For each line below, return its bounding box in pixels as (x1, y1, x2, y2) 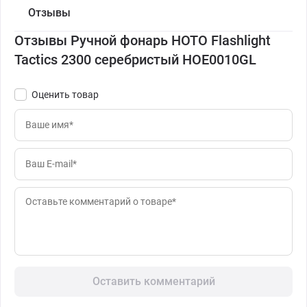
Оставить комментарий (92, 274, 215, 288)
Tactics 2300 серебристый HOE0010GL (14, 51, 256, 68)
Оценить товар (32, 88, 99, 100)
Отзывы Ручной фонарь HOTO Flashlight (14, 32, 271, 49)
